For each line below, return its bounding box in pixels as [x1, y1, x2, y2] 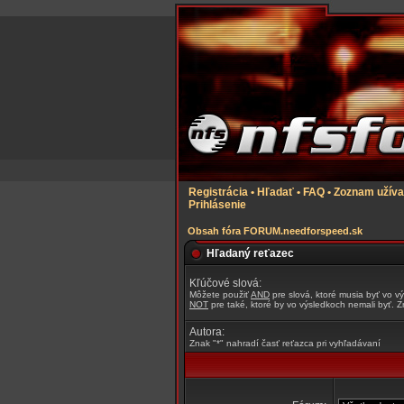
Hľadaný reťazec [207, 247, 294, 260]
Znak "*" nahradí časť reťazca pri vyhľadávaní [189, 338, 381, 348]
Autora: [189, 326, 225, 338]
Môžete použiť [189, 289, 251, 299]
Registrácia [188, 186, 248, 198]
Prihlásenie [188, 198, 246, 211]
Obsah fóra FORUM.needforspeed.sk [188, 225, 363, 236]
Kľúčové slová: [189, 277, 262, 289]
